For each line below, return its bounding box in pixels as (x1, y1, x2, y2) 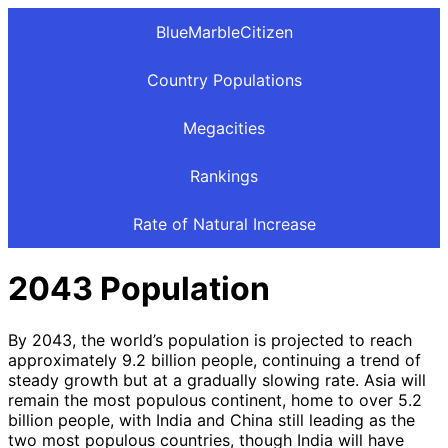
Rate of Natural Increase (132, 214, 316, 234)
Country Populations (146, 70, 302, 90)
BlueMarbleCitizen (155, 22, 293, 42)
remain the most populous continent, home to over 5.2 (8, 389, 422, 410)
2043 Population (8, 269, 270, 309)
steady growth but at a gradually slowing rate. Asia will (8, 369, 426, 390)
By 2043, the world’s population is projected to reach (8, 329, 412, 350)
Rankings (190, 166, 258, 186)
